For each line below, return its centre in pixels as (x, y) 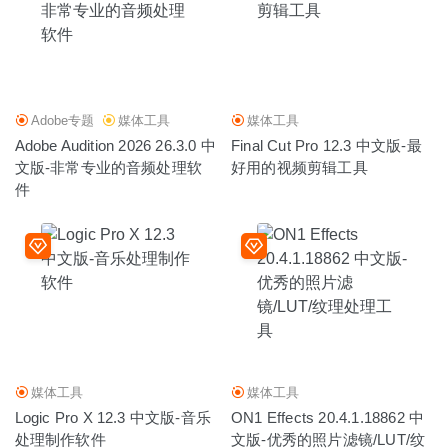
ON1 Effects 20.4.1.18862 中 (328, 418)
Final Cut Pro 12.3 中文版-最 (326, 146)
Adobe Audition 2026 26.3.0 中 (115, 146)
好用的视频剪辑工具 (299, 168)
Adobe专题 (62, 121)
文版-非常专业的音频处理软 (108, 168)
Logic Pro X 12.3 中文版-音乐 (113, 418)
